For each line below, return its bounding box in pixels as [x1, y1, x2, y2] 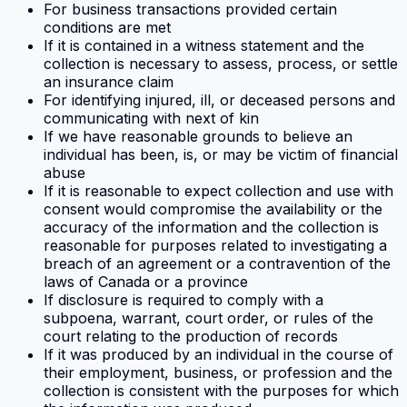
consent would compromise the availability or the [44, 200, 382, 219]
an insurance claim [44, 73, 174, 92]
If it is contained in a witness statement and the [44, 36, 364, 55]
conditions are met [44, 18, 171, 37]
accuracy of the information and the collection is [44, 218, 379, 237]
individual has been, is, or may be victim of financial [44, 145, 398, 164]
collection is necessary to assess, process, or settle [44, 55, 398, 74]
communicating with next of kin [44, 109, 259, 128]
